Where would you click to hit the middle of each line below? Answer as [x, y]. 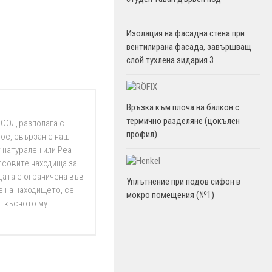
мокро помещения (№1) [170, 195]
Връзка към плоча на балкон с [183, 107]
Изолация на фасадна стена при [185, 33]
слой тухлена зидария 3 [170, 60]
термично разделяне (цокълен [183, 121]
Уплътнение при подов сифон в [183, 182]
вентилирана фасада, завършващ [189, 47]
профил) [142, 134]
